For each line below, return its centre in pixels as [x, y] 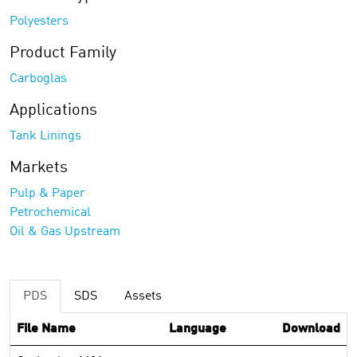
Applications [53, 111]
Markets [39, 168]
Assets [143, 296]
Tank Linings [45, 136]
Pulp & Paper [47, 194]
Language [197, 329]
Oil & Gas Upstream [65, 232]
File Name [46, 329]
